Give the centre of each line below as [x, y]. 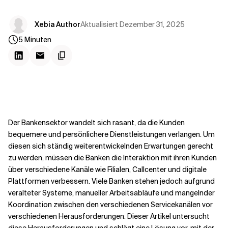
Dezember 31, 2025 [152, 24]
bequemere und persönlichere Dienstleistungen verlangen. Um [111, 134]
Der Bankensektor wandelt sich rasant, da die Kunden [96, 123]
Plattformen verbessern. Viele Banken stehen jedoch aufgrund [111, 181]
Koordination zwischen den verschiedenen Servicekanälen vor [110, 205]
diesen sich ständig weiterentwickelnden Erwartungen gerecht [111, 146]
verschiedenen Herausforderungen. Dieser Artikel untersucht [109, 216]
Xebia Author [58, 24]
